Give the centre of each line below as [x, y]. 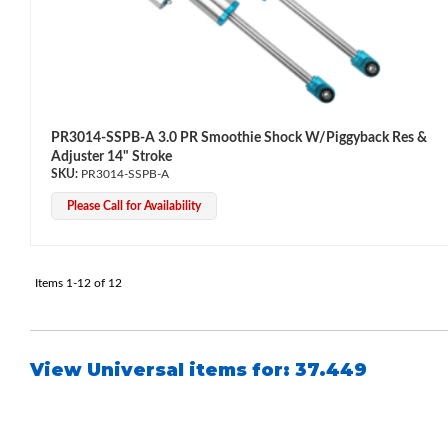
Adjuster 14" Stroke [111, 156]
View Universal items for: [162, 369]
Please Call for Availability [134, 205]
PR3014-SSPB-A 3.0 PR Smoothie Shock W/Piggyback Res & [239, 137]
